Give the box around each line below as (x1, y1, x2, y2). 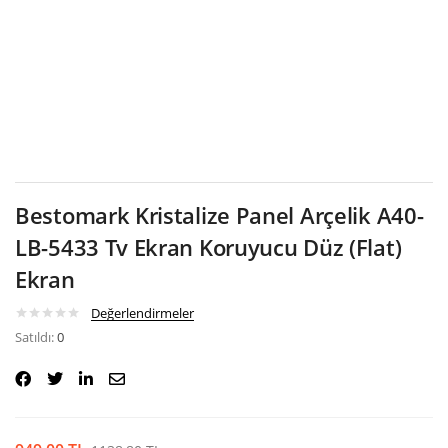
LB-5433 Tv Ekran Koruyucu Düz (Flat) (15, 231, 402, 262)
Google (209, 23, 260, 43)
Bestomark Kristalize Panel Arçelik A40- (15, 199, 424, 230)
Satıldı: (15, 327, 57, 346)
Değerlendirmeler (91, 303, 194, 322)
